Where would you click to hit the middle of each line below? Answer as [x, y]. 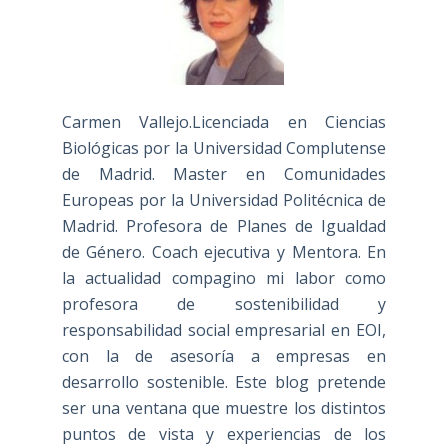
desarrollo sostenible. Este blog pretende [224, 381]
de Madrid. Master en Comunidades [224, 173]
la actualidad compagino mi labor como [224, 277]
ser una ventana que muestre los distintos [224, 407]
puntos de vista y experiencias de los [224, 433]
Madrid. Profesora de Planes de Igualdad [224, 225]
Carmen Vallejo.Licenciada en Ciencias [224, 121]
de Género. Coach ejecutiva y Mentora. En [224, 251]
